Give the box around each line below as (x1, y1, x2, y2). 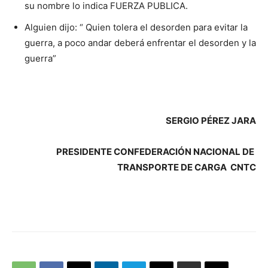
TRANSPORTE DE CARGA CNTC (117, 161, 256, 173)
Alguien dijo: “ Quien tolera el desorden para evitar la (25, 21, 248, 33)
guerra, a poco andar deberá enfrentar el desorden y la (25, 36, 256, 48)
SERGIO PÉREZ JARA (166, 114, 256, 126)
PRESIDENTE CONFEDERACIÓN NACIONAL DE (56, 145, 256, 157)
